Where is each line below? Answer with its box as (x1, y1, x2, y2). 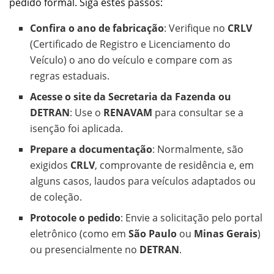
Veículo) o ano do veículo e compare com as (30, 53, 233, 67)
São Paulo (128, 227, 177, 241)
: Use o (70, 106, 104, 120)
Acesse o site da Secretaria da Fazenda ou (30, 90, 232, 104)
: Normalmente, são (152, 143, 244, 157)
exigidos (30, 158, 71, 172)
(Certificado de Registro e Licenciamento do (30, 37, 231, 51)
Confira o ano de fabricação (30, 21, 165, 35)
